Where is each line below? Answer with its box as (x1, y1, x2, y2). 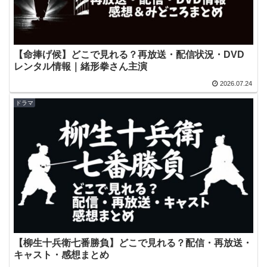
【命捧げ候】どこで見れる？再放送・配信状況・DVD (14, 49, 244, 60)
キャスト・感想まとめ (14, 249, 109, 260)
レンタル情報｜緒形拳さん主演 (14, 61, 147, 72)
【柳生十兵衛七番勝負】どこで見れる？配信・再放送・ (14, 237, 252, 248)
